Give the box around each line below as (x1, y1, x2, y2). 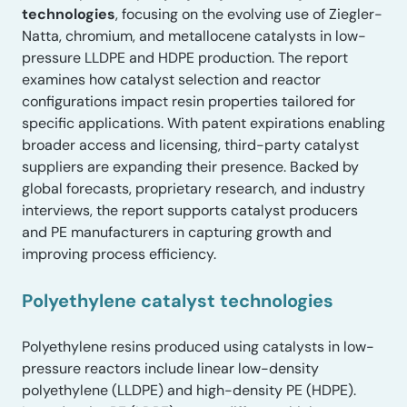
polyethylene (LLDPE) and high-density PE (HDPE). (22, 381, 356, 401)
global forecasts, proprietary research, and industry (22, 179, 365, 198)
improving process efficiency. (22, 244, 216, 263)
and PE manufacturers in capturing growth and (22, 223, 332, 242)
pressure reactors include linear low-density (22, 359, 319, 379)
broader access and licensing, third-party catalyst (22, 135, 359, 154)
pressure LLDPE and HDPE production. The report (22, 48, 348, 67)
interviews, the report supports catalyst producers (22, 201, 358, 220)
